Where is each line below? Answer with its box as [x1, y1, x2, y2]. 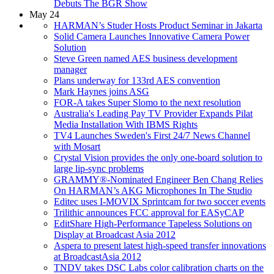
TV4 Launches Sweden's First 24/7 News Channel [54, 130, 250, 141]
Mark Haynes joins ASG [54, 86, 149, 97]
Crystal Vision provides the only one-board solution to [54, 152, 262, 163]
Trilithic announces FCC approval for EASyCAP [54, 207, 244, 218]
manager [54, 64, 87, 75]
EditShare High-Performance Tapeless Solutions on [54, 218, 252, 229]
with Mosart [54, 141, 100, 152]
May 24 [29, 9, 59, 20]
